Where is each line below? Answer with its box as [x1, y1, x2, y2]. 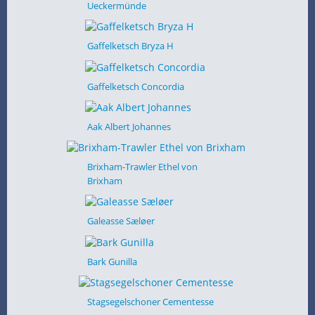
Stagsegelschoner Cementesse [86, 295, 214, 308]
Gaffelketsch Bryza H [86, 39, 174, 53]
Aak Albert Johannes [86, 120, 171, 133]
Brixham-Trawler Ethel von [86, 160, 198, 173]
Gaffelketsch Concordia [86, 79, 184, 93]
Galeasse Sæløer [86, 214, 155, 228]
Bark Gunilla [86, 255, 137, 268]
